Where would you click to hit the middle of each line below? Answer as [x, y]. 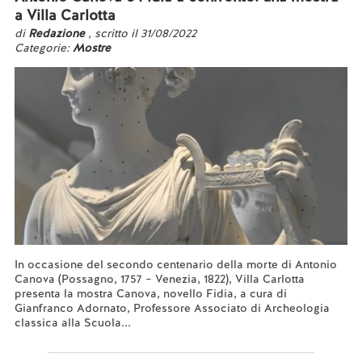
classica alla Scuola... [72, 322]
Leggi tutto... [46, 337]
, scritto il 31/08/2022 [142, 33]
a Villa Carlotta [65, 15]
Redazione [58, 33]
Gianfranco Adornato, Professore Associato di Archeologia [172, 308]
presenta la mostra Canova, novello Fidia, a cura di [150, 293]
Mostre [91, 48]
